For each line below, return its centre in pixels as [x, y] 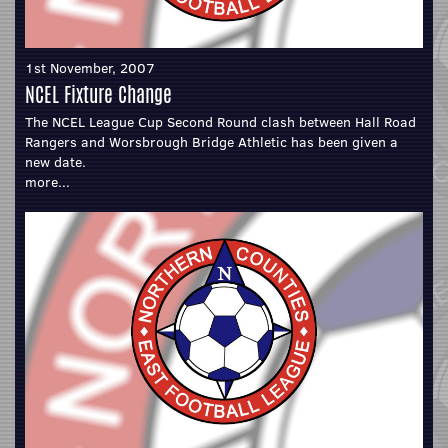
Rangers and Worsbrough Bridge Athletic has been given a [211, 141]
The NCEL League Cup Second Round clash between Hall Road [220, 121]
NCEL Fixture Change [98, 94]
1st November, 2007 [90, 67]
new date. [55, 161]
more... [47, 181]
